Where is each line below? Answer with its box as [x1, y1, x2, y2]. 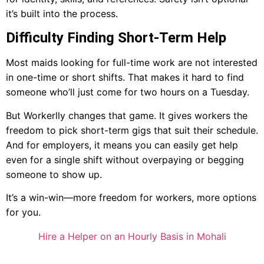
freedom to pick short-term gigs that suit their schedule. [6, 124, 258, 136]
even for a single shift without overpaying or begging [6, 153, 244, 166]
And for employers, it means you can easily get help [6, 138, 238, 151]
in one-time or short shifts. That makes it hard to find [6, 71, 244, 84]
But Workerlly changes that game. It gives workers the [6, 109, 247, 121]
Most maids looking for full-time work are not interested [6, 57, 258, 69]
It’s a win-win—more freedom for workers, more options [6, 192, 256, 204]
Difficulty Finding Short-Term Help [6, 29, 226, 47]
